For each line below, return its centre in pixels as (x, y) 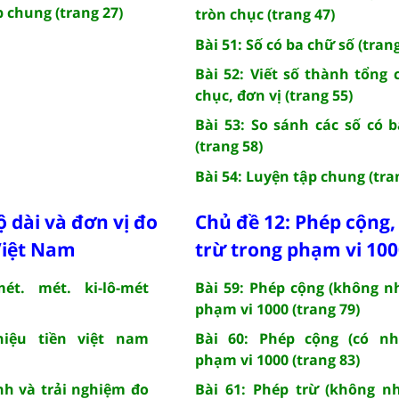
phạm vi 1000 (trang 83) (277, 359)
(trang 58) (229, 146)
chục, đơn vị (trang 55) (274, 95)
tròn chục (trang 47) (265, 14)
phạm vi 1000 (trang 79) (277, 309)
